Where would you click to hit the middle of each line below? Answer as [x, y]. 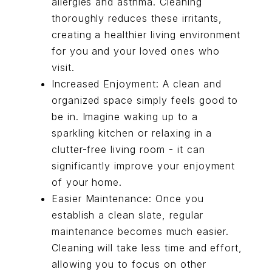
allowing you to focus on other [129, 264]
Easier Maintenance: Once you [127, 199]
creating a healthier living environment [146, 35]
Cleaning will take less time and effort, [147, 248]
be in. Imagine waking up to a [124, 117]
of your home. [87, 182]
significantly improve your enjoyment [143, 166]
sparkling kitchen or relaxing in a [132, 133]
